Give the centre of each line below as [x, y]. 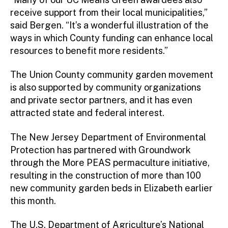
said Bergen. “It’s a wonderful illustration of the [109, 25]
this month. [33, 201]
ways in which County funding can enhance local [112, 38]
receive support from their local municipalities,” [109, 12]
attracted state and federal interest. [87, 113]
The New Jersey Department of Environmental [108, 137]
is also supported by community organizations [106, 88]
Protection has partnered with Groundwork [101, 150]
